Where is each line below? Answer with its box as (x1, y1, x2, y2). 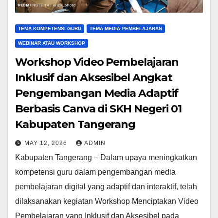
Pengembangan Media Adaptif (15, 87, 179, 100)
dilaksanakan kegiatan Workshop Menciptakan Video (15, 197, 199, 205)
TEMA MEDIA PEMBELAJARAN (90, 26, 162, 31)
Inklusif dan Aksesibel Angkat (15, 71, 173, 84)
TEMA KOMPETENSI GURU (18, 26, 81, 31)
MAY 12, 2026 (24, 140, 69, 146)
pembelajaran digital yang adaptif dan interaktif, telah (15, 182, 197, 191)
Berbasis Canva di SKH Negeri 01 (15, 102, 182, 115)
